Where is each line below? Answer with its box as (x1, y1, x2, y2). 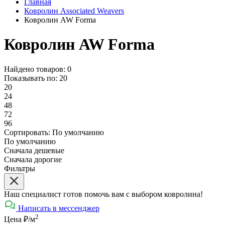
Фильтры (4, 164, 35, 173)
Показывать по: (4, 73, 59, 82)
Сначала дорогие (4, 155, 62, 164)
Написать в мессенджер (18, 203, 99, 212)
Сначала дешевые (4, 146, 64, 155)
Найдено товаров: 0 (4, 64, 71, 73)
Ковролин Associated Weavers (24, 6, 124, 15)
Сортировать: (4, 128, 52, 137)
